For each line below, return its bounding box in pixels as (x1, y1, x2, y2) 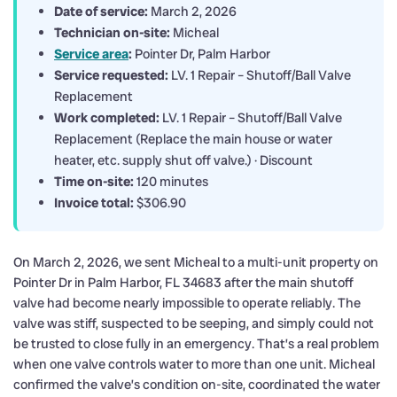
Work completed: (54, 108, 160, 127)
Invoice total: (54, 193, 134, 212)
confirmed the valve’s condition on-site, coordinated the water (13, 375, 380, 393)
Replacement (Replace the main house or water (54, 129, 332, 148)
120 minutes (134, 172, 208, 191)
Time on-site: (54, 172, 134, 191)
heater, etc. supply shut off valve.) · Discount (54, 151, 313, 169)
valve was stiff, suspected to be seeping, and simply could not (13, 314, 374, 332)
